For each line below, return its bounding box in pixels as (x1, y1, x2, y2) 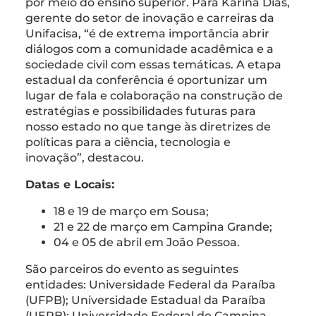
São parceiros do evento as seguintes (25, 262, 238, 276)
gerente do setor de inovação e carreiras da (25, 11, 274, 25)
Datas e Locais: (25, 177, 114, 191)
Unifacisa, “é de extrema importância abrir (25, 26, 269, 40)
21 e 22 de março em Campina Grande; (54, 219, 272, 233)
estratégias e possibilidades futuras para (25, 104, 256, 118)
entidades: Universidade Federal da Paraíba (25, 277, 276, 291)
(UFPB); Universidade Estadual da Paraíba (25, 293, 266, 307)
